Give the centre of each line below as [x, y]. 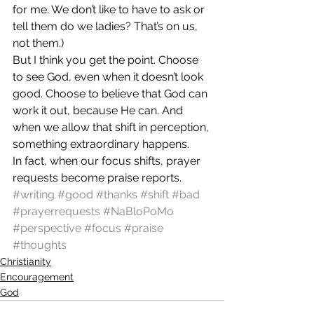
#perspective [47, 228]
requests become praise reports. [97, 178]
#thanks [117, 194]
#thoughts [40, 245]
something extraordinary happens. [101, 144]
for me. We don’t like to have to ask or [110, 9]
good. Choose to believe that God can [111, 94]
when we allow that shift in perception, [112, 127]
